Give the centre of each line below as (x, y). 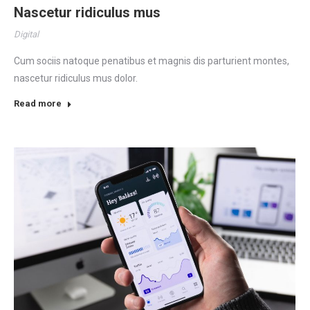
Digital (26, 35)
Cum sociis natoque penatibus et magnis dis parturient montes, (152, 61)
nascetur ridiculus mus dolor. (76, 79)
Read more (38, 104)
